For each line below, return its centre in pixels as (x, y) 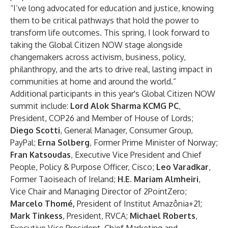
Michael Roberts (163, 216)
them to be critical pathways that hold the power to (105, 20)
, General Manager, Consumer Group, (126, 130)
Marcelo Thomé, (42, 204)
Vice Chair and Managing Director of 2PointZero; (98, 191)
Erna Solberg (64, 142)
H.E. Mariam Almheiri (158, 179)
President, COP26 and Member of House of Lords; (102, 118)
